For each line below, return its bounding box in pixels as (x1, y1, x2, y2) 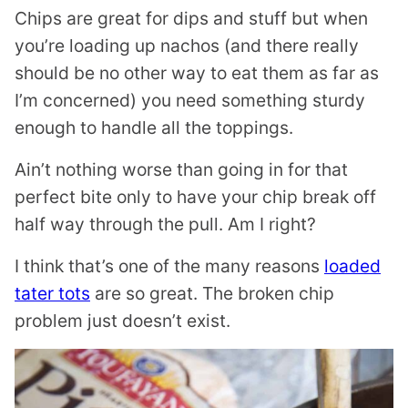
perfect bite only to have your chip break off (15, 186, 376, 208)
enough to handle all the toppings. (15, 117, 293, 138)
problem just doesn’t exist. (15, 310, 230, 331)
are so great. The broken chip (90, 282, 334, 304)
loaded (324, 255, 381, 277)
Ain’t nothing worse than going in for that (15, 158, 348, 180)
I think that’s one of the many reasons (15, 255, 324, 277)
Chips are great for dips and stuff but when (15, 7, 368, 29)
